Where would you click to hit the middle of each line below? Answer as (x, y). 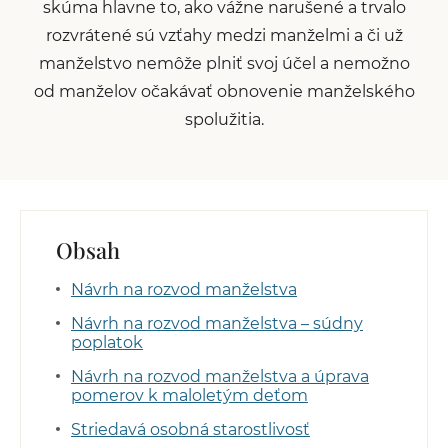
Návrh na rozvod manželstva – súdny (217, 323)
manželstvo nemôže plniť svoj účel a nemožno (224, 63)
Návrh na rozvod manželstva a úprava (220, 376)
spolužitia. (224, 119)
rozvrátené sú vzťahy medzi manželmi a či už (224, 35)
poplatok (107, 342)
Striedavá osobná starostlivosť (190, 429)
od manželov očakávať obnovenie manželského (224, 91)
